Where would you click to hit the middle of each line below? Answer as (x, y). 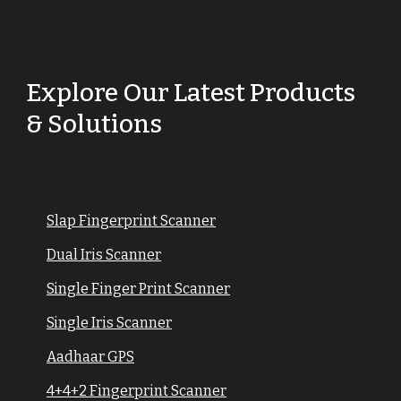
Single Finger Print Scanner (139, 289)
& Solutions (94, 124)
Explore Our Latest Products (191, 93)
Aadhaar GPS (91, 357)
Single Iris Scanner (110, 323)
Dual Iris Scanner (104, 255)
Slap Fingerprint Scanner (132, 221)
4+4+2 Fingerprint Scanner (137, 391)
